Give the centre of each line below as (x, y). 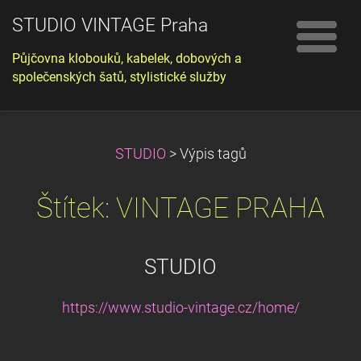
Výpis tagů (213, 154)
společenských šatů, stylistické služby (119, 77)
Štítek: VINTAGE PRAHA (180, 208)
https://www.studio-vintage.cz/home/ (180, 308)
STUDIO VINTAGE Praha (110, 25)
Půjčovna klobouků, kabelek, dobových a (127, 58)
